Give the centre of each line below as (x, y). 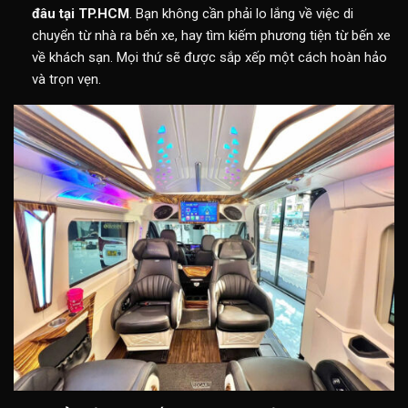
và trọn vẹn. (66, 80)
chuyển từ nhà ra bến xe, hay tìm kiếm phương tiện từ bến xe (211, 36)
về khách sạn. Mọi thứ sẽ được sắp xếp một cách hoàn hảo (209, 58)
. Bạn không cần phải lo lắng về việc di (241, 14)
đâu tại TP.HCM (80, 14)
